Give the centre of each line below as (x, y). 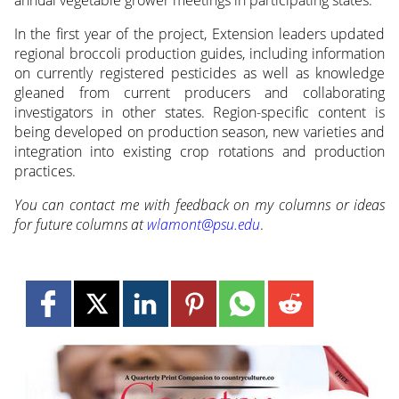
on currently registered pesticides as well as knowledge (199, 73)
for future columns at (80, 224)
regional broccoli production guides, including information (199, 53)
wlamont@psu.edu (203, 224)
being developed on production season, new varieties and (199, 131)
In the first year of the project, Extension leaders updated (199, 33)
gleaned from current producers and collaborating (199, 92)
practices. (45, 171)
